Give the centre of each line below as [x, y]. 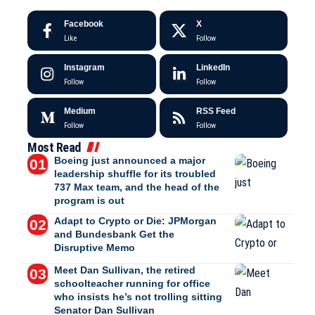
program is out [89, 200]
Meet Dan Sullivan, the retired [124, 270]
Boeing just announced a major [129, 160]
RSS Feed [216, 111]
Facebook [84, 24]
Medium [80, 111]
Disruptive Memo [94, 247]
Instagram [84, 67]
